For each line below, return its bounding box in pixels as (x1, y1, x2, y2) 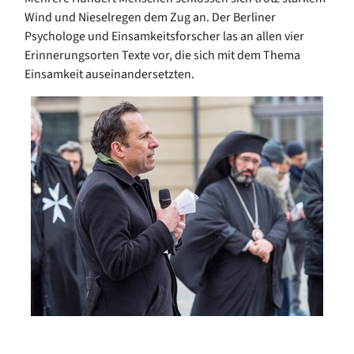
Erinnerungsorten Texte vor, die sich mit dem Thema (24, 46, 300, 64)
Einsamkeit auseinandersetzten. (24, 65, 194, 83)
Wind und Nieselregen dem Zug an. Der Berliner (24, 8, 276, 26)
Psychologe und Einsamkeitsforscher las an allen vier (24, 27, 304, 45)
